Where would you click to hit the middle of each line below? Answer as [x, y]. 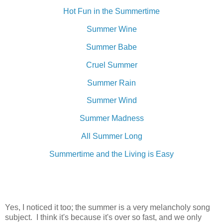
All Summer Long [111, 136]
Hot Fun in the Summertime [111, 11]
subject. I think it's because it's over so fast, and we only [103, 218]
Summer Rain [111, 83]
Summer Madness [111, 118]
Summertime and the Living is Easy [111, 154]
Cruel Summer [111, 65]
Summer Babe [111, 47]
